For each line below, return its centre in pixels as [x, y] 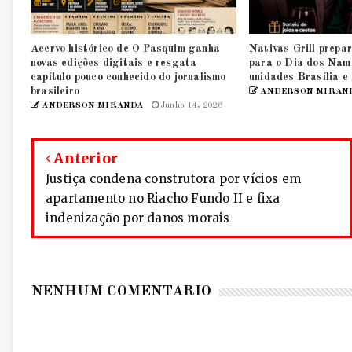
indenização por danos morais [138, 218]
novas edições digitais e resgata [114, 63]
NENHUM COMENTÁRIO [122, 292]
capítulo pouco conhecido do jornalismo [128, 77]
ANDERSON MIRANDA [92, 106]
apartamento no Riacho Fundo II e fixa [163, 199]
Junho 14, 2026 [190, 106]
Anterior [84, 159]
